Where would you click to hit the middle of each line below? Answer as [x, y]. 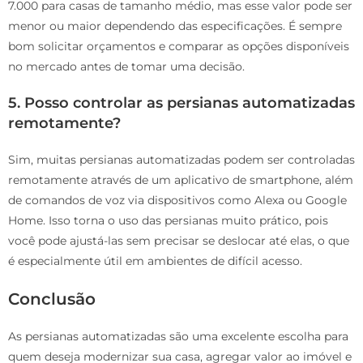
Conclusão [52, 299]
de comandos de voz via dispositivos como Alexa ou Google [177, 201]
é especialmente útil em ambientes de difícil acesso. [155, 261]
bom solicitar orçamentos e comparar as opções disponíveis [179, 47]
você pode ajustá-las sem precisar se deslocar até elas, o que [179, 241]
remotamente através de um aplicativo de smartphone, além [181, 180]
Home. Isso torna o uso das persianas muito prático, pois [168, 221]
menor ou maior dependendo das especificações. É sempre [175, 26]
